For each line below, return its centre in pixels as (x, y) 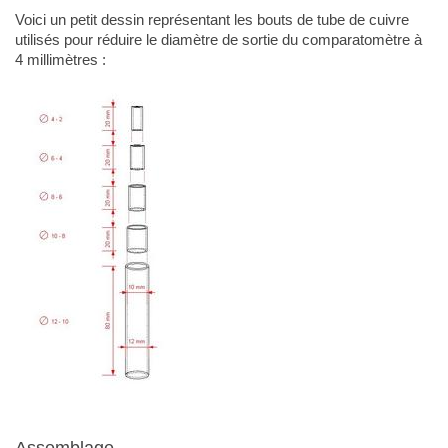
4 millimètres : (60, 59)
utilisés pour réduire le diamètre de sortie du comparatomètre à (218, 39)
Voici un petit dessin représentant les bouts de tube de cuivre (211, 19)
